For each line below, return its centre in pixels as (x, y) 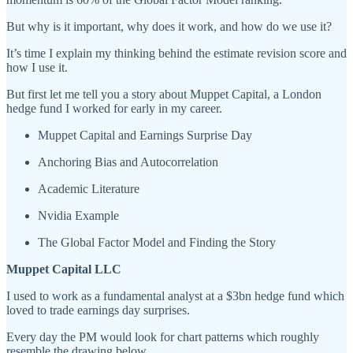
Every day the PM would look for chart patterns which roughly (163, 336)
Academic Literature (89, 188)
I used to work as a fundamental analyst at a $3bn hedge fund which (175, 295)
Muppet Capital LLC (64, 269)
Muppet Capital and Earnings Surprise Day (145, 135)
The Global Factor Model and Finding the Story (157, 242)
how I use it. (37, 67)
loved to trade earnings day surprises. (98, 310)
